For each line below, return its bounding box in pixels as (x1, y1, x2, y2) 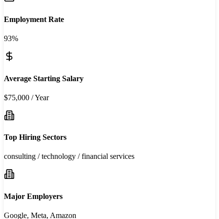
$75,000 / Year (4, 93, 49, 102)
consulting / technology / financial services (4, 152, 134, 161)
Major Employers (4, 192, 63, 200)
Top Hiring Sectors (4, 133, 66, 142)
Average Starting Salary (4, 74, 84, 83)
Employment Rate (4, 15, 64, 24)
